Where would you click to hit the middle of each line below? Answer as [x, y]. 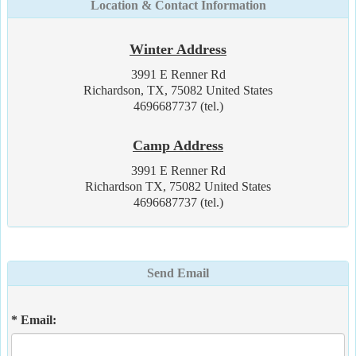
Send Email [178, 273]
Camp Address [178, 145]
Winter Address [178, 49]
